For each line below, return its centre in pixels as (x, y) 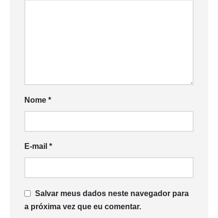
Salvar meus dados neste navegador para (112, 194)
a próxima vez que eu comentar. (83, 206)
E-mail (37, 146)
